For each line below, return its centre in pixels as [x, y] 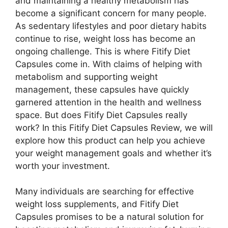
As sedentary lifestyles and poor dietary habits [111, 26]
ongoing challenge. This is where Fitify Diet [103, 51]
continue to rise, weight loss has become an [105, 38]
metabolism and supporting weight [87, 77]
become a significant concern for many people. [111, 13]
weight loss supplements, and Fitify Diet [97, 204]
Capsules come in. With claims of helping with [109, 64]
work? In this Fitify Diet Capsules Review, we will [114, 127]
